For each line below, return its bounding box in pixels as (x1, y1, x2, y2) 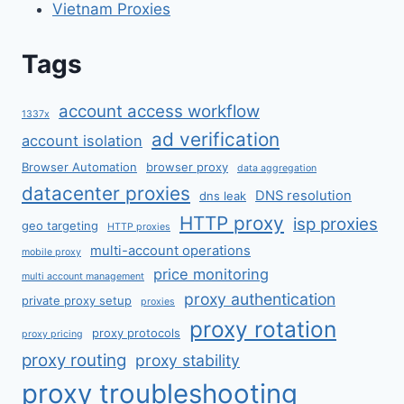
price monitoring (153, 264, 269, 283)
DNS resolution (255, 187, 352, 204)
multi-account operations (90, 242, 251, 259)
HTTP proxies (107, 220, 170, 233)
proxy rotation (189, 315, 336, 343)
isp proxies (293, 213, 378, 234)
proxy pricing (22, 327, 83, 340)
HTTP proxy (179, 211, 284, 234)
